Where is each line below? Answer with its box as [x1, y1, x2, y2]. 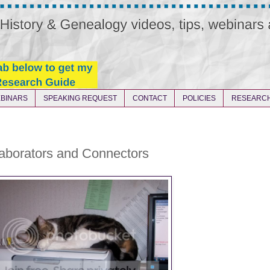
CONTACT [133, 94, 167, 103]
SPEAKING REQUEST [43, 94, 117, 103]
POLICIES [183, 94, 216, 103]
